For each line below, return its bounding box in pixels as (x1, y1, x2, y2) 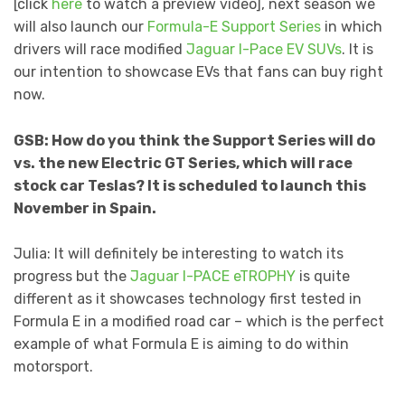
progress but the (14, 268, 130, 286)
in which (321, 18, 382, 36)
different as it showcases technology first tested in (14, 290, 362, 308)
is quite (296, 268, 350, 286)
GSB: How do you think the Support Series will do (14, 131, 375, 149)
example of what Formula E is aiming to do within (14, 335, 349, 353)
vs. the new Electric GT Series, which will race (14, 154, 353, 172)
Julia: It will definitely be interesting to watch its (14, 245, 344, 263)
